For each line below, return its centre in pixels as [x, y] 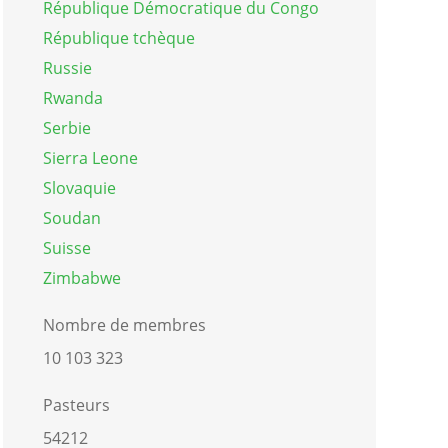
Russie [67, 67]
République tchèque [118, 37]
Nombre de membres [124, 324]
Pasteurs [76, 404]
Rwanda [72, 97]
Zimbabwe [81, 277]
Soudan [71, 217]
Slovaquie [79, 187]
